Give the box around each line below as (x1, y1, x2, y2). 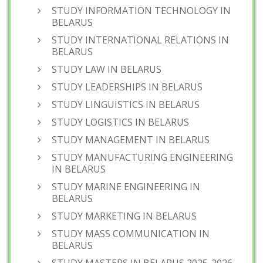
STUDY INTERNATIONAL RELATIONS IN (52, 33, 229, 46)
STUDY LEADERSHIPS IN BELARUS (52, 80, 203, 93)
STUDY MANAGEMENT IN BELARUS (52, 133, 210, 146)
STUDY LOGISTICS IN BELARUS (52, 116, 189, 129)
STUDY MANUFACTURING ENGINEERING (52, 151, 233, 164)
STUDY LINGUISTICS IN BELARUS (52, 98, 200, 111)
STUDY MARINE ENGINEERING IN (52, 180, 200, 193)
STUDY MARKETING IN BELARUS (52, 210, 197, 222)
